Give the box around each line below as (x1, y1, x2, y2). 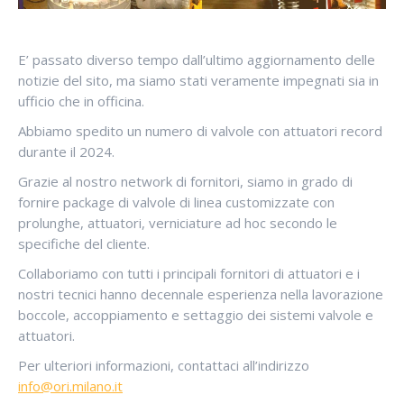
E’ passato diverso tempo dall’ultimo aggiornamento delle (18, 50, 375, 69)
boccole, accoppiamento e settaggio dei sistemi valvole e (18, 306, 373, 324)
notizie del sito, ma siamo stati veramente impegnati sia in (18, 71, 379, 89)
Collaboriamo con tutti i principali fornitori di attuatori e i (18, 264, 360, 282)
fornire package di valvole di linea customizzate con (18, 193, 335, 211)
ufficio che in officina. (18, 92, 144, 110)
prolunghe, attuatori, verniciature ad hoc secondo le (18, 214, 337, 232)
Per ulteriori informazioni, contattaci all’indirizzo (18, 356, 309, 374)
